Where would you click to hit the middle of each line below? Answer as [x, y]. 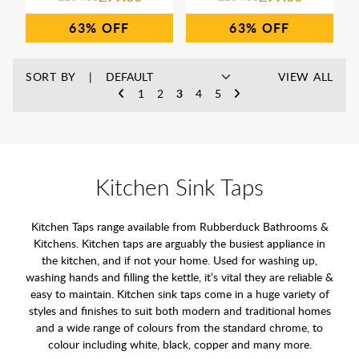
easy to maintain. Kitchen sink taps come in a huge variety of [179, 294]
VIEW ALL [306, 76]
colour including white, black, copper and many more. [179, 345]
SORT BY [51, 76]
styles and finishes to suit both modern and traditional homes [179, 311]
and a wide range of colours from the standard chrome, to [179, 328]
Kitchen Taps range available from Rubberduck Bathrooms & [179, 227]
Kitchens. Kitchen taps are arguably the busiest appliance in [179, 244]
